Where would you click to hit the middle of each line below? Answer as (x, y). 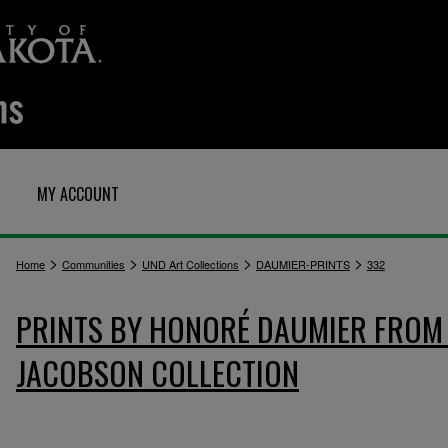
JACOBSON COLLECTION (157, 372)
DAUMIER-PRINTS (303, 264)
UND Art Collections (190, 264)
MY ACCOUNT (78, 194)
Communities (93, 264)
